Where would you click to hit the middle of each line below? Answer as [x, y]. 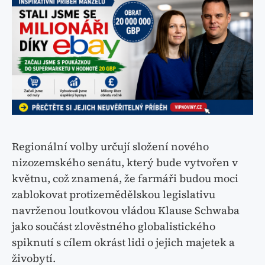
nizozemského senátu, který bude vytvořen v [125, 163]
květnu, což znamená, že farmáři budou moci [125, 179]
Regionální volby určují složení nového [110, 147]
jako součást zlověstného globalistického [114, 227]
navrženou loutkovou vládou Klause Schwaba [126, 211]
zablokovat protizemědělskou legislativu [114, 195]
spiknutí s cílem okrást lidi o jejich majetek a [123, 243]
